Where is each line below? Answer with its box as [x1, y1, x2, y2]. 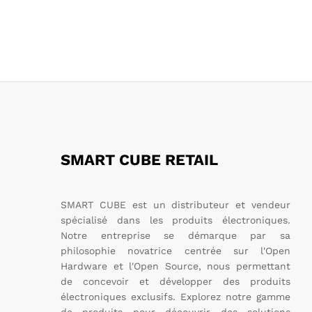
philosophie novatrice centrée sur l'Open [61, 244, 290, 256]
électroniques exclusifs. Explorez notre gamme [61, 290, 290, 302]
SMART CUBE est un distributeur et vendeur [61, 198, 290, 210]
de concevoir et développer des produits [61, 275, 290, 287]
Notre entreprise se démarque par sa [61, 229, 290, 241]
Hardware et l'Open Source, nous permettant [61, 260, 290, 272]
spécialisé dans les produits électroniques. [61, 214, 290, 226]
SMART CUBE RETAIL [61, 150, 218, 169]
